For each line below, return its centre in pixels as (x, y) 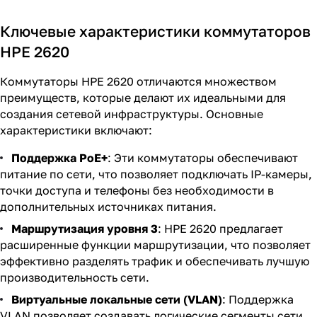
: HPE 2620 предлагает (220, 229)
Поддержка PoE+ (59, 158)
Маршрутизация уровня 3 (85, 229)
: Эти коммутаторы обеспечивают (203, 158)
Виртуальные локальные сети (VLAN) (117, 299)
